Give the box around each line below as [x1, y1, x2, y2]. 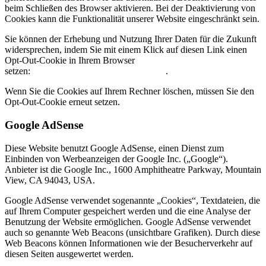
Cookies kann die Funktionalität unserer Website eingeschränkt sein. [5, 14, 259, 24]
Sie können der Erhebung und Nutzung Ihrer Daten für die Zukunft [5, 34, 256, 45]
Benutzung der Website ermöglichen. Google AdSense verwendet [5, 216, 251, 227]
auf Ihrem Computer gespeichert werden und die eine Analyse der [5, 205, 251, 216]
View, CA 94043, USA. [5, 175, 95, 185]
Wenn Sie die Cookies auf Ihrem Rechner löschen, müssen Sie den [5, 86, 254, 97]
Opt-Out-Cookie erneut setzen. [5, 97, 120, 107]
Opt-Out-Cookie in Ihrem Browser [5, 55, 135, 66]
